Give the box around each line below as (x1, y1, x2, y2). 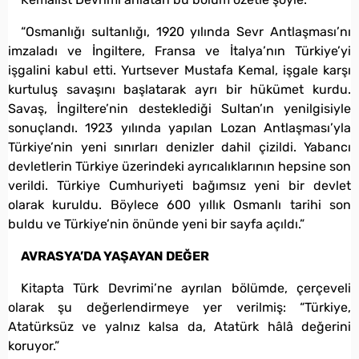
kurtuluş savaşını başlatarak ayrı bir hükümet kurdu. (8, 81, 351, 97)
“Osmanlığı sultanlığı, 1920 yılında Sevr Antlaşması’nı (21, 23, 351, 39)
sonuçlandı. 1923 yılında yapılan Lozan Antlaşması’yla (8, 119, 351, 135)
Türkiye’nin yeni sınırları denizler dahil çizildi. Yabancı (8, 139, 351, 155)
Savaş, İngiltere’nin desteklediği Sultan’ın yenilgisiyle (8, 100, 351, 116)
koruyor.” (8, 337, 59, 353)
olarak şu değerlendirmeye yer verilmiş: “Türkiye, (8, 299, 351, 315)
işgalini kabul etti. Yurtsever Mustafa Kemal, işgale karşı (8, 62, 351, 78)
